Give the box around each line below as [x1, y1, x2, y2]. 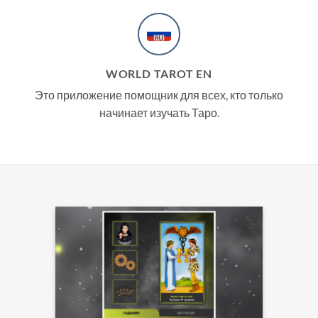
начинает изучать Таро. [99, 106, 219, 119]
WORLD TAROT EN [105, 67, 213, 80]
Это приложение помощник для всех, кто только [35, 88, 283, 102]
